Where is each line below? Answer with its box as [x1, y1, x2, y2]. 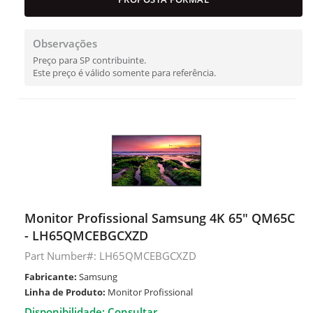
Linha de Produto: [24, 286, 105, 298]
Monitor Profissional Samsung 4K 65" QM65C [24, 210, 295, 226]
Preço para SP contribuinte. [33, 54, 146, 66]
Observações [33, 36, 97, 50]
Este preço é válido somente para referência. [33, 66, 216, 79]
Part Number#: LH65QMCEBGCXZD [24, 249, 196, 263]
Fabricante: [24, 270, 77, 283]
